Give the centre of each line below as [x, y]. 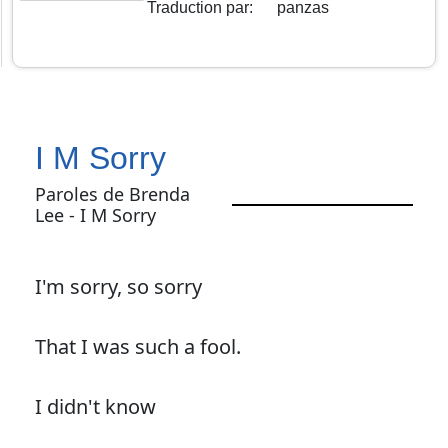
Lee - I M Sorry [95, 214]
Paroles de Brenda [112, 193]
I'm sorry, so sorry [118, 286]
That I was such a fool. [137, 346]
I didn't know [95, 406]
